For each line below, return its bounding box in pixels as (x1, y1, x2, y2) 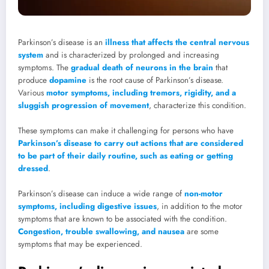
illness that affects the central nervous (105, 37, 249, 49)
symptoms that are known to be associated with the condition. (18, 213, 227, 225)
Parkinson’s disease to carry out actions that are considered (18, 138, 243, 150)
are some (184, 226, 219, 238)
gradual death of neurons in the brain (71, 62, 216, 74)
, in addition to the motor (157, 201, 243, 213)
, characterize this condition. (149, 100, 249, 112)
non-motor (184, 188, 223, 200)
